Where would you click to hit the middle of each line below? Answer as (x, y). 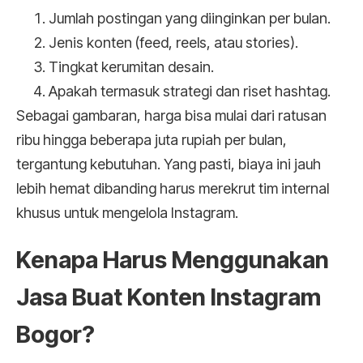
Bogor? (56, 335)
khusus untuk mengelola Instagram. (127, 213)
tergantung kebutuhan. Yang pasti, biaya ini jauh (169, 164)
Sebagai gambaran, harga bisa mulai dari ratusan (171, 116)
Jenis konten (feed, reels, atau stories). (173, 43)
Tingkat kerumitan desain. (131, 67)
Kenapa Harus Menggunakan (173, 260)
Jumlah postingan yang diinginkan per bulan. (190, 19)
